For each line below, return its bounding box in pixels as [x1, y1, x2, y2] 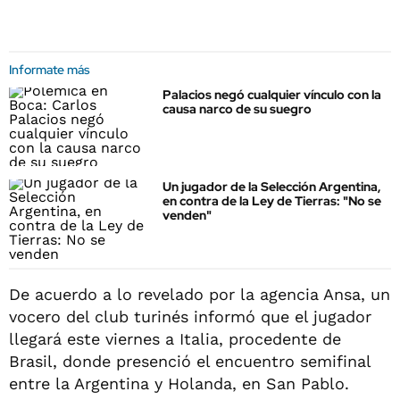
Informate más [9, 62, 90, 78]
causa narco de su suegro [162, 101, 312, 117]
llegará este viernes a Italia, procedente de [9, 329, 341, 348]
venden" [162, 207, 212, 224]
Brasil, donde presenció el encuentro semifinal [9, 351, 371, 371]
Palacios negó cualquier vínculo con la [162, 87, 381, 103]
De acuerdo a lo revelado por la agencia [9, 284, 323, 304]
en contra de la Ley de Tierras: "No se [162, 193, 381, 210]
